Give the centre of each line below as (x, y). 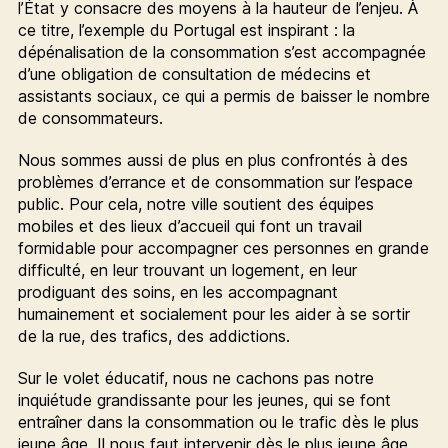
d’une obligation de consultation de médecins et (194, 73)
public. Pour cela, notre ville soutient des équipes (195, 203)
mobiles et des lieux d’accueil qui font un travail (189, 225)
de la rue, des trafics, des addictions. (153, 335)
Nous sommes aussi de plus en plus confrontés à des (212, 159)
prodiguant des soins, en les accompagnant (177, 291)
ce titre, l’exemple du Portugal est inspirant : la (186, 29)
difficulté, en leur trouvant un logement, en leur (187, 269)
